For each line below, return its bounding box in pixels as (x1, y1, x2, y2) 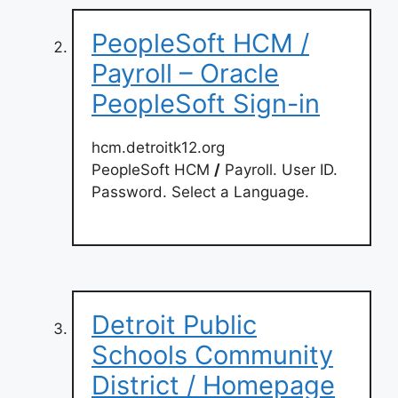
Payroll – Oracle (92, 58, 279, 89)
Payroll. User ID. (220, 161, 338, 179)
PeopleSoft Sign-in (92, 88, 320, 119)
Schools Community (92, 338, 333, 370)
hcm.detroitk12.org (92, 139, 225, 156)
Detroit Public (92, 308, 257, 340)
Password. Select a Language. (92, 183, 309, 201)
